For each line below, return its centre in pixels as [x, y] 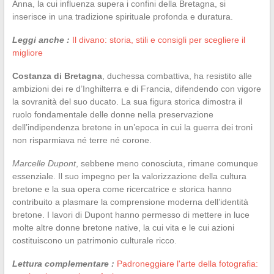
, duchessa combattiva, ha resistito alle [177, 76]
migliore [27, 52]
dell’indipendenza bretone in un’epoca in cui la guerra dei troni [132, 127]
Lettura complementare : [63, 263]
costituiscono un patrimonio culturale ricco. [94, 240]
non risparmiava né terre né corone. [82, 140]
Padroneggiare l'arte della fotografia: [187, 263]
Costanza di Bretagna [57, 76]
